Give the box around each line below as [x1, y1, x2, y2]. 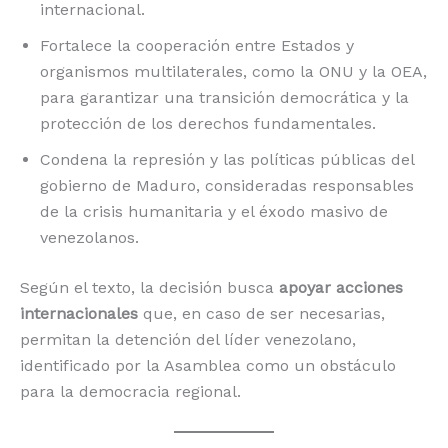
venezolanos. [40, 228, 139, 248]
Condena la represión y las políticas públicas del [40, 150, 414, 170]
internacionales [20, 304, 138, 324]
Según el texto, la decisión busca [20, 278, 279, 298]
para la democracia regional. [20, 382, 241, 402]
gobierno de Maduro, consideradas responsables [40, 176, 414, 196]
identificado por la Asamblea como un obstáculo [20, 356, 396, 376]
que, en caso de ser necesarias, [138, 304, 385, 324]
